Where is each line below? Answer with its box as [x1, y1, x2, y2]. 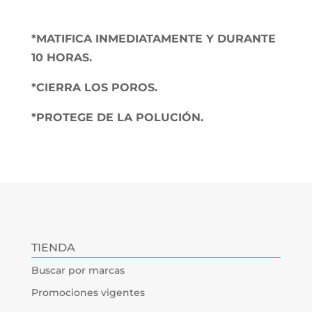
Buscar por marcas [31, 264, 125, 277]
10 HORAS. [31, 51, 92, 65]
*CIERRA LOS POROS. [31, 81, 157, 95]
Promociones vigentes [31, 286, 145, 299]
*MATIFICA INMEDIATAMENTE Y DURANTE [31, 32, 276, 46]
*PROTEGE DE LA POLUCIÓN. [31, 111, 203, 125]
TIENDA [31, 241, 75, 255]
